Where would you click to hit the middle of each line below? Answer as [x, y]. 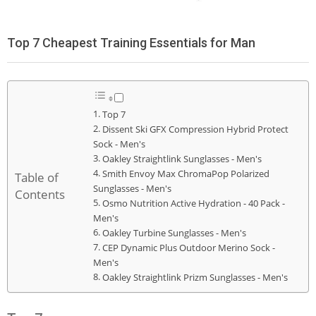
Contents [40, 194]
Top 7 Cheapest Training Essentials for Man [131, 42]
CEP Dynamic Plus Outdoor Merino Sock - [188, 248]
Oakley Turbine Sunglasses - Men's [174, 233]
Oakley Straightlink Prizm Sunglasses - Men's [195, 277]
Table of [37, 177]
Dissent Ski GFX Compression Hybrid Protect [195, 129]
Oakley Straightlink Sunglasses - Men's [182, 159]
